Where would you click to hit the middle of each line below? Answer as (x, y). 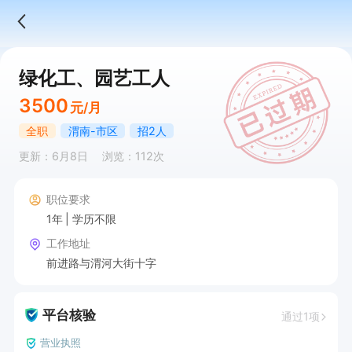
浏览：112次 (133, 156)
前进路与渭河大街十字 (101, 262)
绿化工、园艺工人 (94, 78)
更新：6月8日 (53, 156)
